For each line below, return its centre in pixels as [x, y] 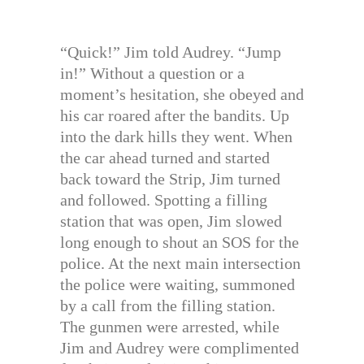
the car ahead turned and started [165, 157]
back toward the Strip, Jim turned [170, 178]
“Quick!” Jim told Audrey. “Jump [171, 52]
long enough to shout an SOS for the [180, 242]
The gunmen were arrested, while [170, 326]
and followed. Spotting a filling [164, 199]
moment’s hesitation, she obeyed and [182, 94]
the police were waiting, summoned [178, 284]
